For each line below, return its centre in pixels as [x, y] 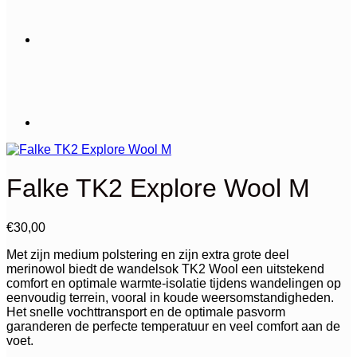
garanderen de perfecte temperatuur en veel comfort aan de [173, 326]
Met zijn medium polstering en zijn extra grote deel [148, 254]
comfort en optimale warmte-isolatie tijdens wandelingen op [174, 283]
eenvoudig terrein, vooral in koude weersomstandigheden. [170, 297]
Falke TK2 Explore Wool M [158, 188]
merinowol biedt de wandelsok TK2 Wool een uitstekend [165, 269]
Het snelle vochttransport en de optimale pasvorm [146, 312]
